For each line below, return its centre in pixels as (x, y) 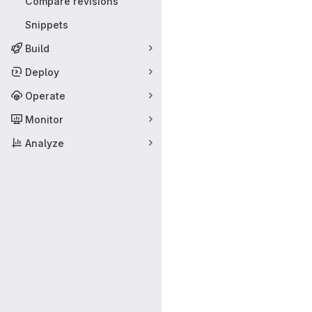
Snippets (47, 24)
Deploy (42, 72)
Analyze (45, 143)
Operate (45, 95)
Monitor (44, 119)
